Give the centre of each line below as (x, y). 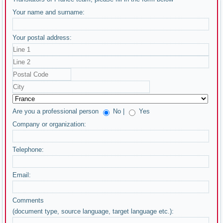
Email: (22, 175)
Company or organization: (50, 124)
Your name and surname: (49, 12)
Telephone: (28, 150)
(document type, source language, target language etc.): (93, 211)
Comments (28, 200)
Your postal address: (42, 38)
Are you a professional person (57, 111)
